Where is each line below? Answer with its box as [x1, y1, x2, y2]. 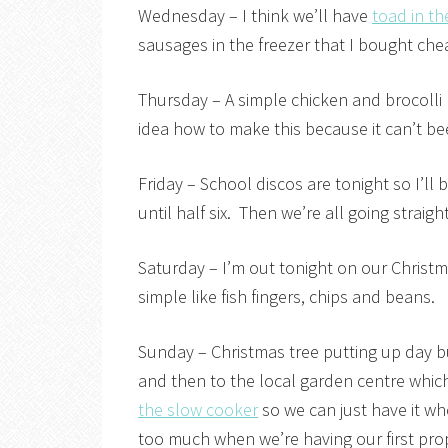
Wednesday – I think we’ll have [138, 4, 372, 27]
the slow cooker [138, 398, 258, 421]
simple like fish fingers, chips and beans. [138, 285, 435, 308]
